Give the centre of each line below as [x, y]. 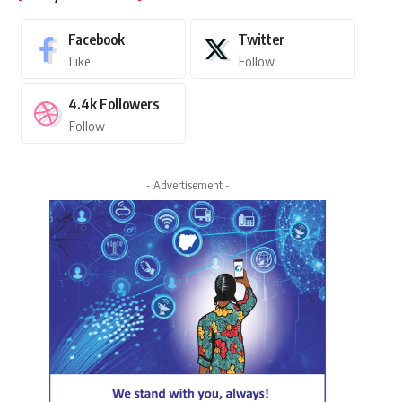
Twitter [261, 39]
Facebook [96, 39]
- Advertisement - [188, 185]
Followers [129, 104]
